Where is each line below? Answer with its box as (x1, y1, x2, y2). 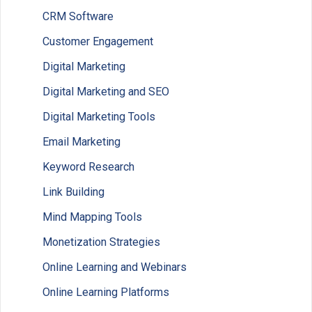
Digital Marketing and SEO (42, 84, 169, 98)
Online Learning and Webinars (42, 260, 187, 274)
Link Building (42, 185, 104, 198)
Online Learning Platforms (42, 285, 169, 299)
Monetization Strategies (42, 235, 160, 249)
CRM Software (42, 9, 114, 23)
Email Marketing (42, 134, 120, 148)
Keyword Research (42, 159, 134, 173)
